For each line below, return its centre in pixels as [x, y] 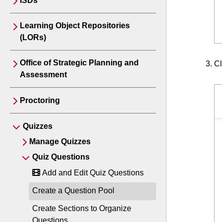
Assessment [43, 75]
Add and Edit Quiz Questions [92, 173]
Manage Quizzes [60, 141]
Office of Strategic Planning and [79, 63]
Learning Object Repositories [75, 26]
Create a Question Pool [73, 191]
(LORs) [33, 37]
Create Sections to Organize [82, 208]
